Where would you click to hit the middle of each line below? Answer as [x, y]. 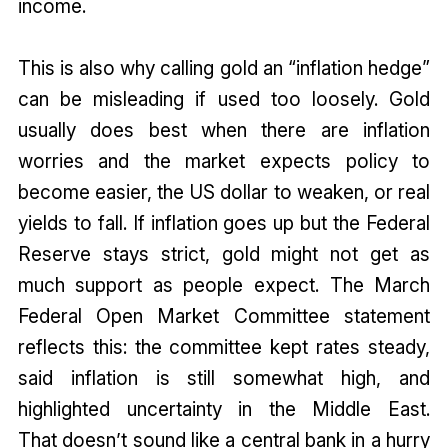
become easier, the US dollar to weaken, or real [224, 192]
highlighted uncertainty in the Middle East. [224, 409]
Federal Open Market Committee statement [224, 316]
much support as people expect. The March [224, 285]
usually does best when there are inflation [224, 130]
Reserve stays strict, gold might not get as [224, 254]
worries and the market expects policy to [224, 161]
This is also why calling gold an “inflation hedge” [224, 68]
